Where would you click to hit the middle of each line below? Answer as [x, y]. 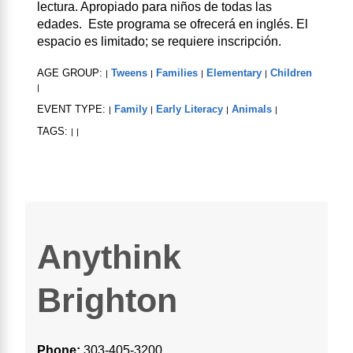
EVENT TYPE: [73, 110]
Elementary [234, 73]
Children [291, 73]
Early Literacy [190, 110]
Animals [252, 110]
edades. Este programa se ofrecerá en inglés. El [173, 24]
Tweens [129, 73]
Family [131, 110]
